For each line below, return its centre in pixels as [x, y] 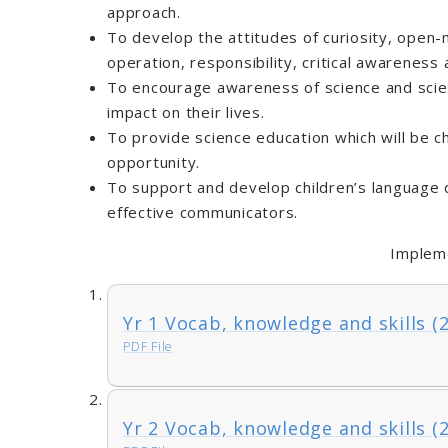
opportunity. [154, 162]
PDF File [148, 347]
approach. [144, 12]
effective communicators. [203, 212]
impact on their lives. [186, 112]
